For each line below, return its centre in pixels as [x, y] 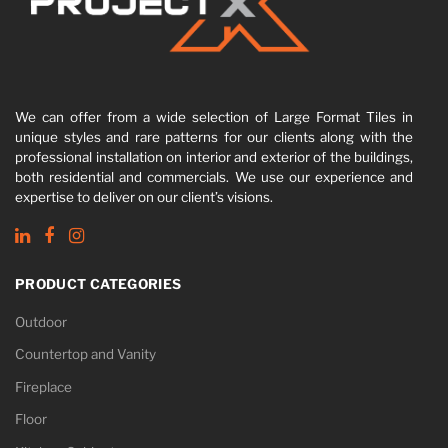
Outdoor [41, 321]
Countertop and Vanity [85, 354]
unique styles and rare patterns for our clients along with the [214, 137]
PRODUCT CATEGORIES [98, 284]
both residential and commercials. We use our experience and [214, 177]
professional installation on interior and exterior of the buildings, [214, 157]
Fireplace [43, 386]
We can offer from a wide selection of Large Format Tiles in [214, 117]
